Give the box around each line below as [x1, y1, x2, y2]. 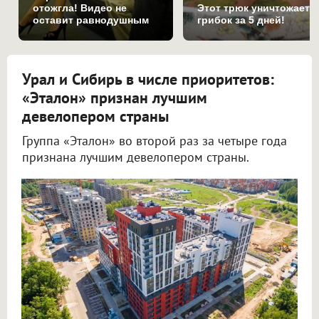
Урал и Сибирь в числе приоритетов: [22, 68, 274, 89]
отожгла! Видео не [33, 1, 127, 14]
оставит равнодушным [33, 14, 149, 26]
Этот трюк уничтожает [197, 1, 310, 14]
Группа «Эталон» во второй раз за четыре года [22, 132, 287, 149]
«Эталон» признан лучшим [22, 87, 207, 108]
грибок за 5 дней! [197, 14, 286, 26]
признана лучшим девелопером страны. [22, 148, 249, 165]
